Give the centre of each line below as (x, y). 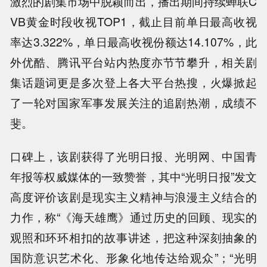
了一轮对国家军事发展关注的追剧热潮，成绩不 (133, 102)
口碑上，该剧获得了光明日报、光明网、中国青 (133, 156)
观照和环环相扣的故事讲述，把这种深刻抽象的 (133, 237)
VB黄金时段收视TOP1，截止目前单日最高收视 (133, 21)
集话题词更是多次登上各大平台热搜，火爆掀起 (133, 82)
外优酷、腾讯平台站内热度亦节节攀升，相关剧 (133, 62)
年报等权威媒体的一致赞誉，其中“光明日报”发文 (133, 177)
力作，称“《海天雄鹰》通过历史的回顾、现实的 (133, 217)
